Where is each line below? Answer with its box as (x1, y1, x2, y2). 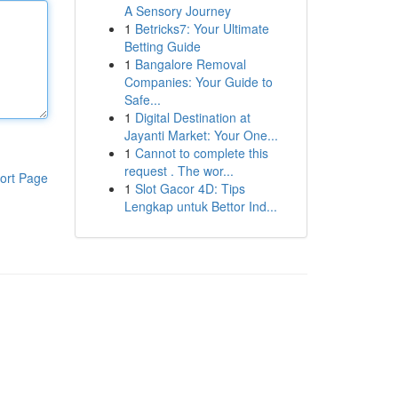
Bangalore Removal (134, 55, 246, 73)
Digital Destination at (134, 108, 251, 126)
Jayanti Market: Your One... (123, 126, 278, 144)
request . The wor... (123, 162, 234, 179)
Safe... (123, 91, 161, 108)
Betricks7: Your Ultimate (134, 20, 269, 37)
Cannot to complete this (134, 144, 268, 162)
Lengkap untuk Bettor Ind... (123, 197, 277, 215)
